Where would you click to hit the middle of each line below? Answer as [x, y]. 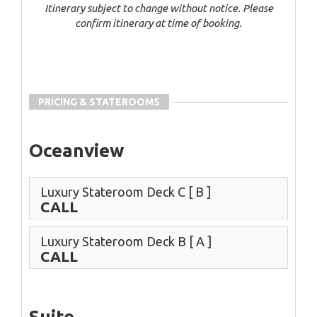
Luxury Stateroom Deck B [115, 241]
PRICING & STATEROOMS [99, 102]
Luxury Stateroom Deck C [114, 192]
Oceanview [76, 150]
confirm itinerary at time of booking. [158, 23]
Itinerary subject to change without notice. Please [158, 8]
